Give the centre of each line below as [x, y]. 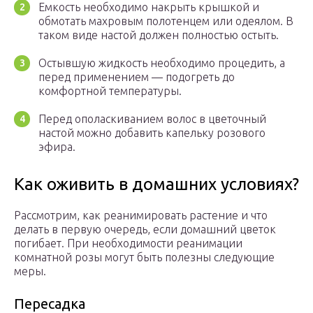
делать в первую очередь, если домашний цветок [145, 230]
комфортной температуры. [110, 91]
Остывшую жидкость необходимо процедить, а [162, 63]
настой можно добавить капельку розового [152, 133]
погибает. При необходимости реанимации [128, 243]
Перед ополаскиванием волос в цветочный [152, 119]
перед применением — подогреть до [137, 77]
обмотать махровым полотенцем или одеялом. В [166, 21]
